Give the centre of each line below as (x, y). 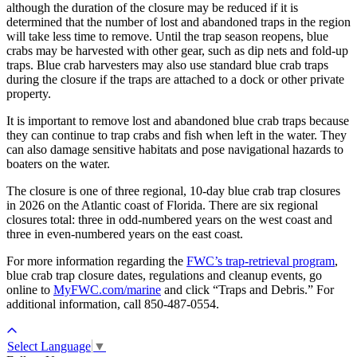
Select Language (49, 346)
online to (30, 289)
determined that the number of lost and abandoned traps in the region (178, 22)
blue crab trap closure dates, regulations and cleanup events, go (164, 275)
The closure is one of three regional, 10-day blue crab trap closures (173, 190)
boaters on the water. (58, 163)
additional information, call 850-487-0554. (113, 304)
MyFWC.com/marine (107, 289)
